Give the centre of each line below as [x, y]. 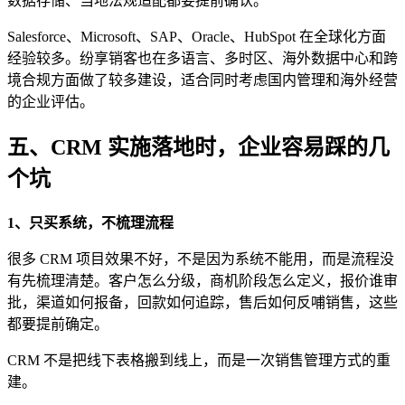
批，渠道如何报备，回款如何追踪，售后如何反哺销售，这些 [202, 302]
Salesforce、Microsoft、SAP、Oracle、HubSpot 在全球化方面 [197, 36]
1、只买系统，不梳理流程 [90, 222]
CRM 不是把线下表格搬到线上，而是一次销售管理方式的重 [199, 360]
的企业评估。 [51, 101]
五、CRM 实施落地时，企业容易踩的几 [198, 147]
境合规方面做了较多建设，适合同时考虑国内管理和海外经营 [202, 80]
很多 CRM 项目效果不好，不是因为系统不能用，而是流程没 [201, 259]
